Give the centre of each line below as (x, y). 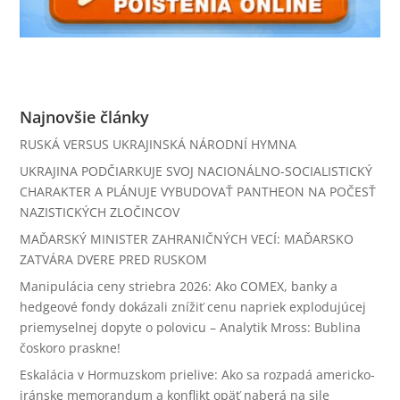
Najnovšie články (85, 117)
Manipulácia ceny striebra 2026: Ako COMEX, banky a (179, 286)
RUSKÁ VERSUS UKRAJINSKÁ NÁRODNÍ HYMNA (158, 144)
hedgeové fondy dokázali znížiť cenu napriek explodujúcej (193, 306)
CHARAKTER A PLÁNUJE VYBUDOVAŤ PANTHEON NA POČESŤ (198, 191)
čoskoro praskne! (71, 347)
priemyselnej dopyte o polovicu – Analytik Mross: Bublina (191, 327)
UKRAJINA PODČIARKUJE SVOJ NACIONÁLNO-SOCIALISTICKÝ (196, 171)
